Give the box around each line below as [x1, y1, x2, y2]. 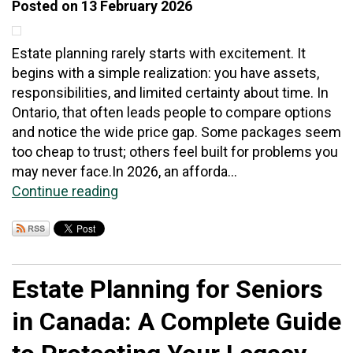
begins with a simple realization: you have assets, [12, 64, 319, 81]
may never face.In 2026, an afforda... [12, 162, 237, 180]
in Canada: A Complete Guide [12, 306, 341, 336]
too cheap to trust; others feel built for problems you [12, 143, 338, 160]
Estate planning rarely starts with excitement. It [12, 44, 306, 61]
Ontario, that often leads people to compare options [12, 103, 332, 121]
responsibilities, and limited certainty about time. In [12, 84, 329, 101]
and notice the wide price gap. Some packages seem [12, 123, 341, 140]
